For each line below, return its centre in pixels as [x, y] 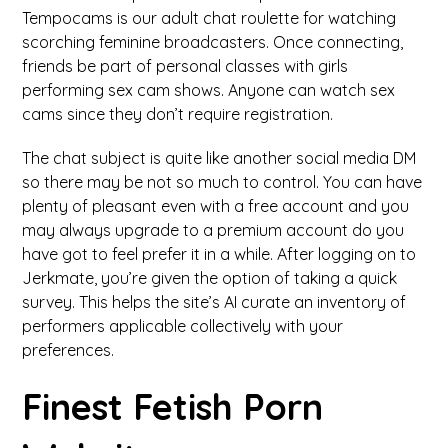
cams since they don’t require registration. [178, 114]
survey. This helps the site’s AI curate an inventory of [214, 302]
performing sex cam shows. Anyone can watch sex [209, 90]
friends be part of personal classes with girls [185, 66]
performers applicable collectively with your [183, 326]
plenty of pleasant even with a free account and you [216, 206]
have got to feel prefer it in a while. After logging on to [219, 254]
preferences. [68, 350]
